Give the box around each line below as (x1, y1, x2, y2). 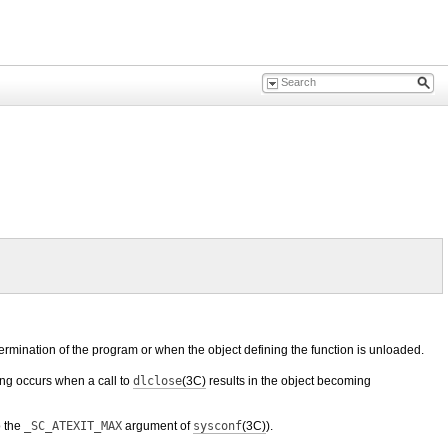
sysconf (193, 419, 242, 433)
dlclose (133, 374, 182, 388)
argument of (122, 419, 193, 433)
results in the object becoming (206, 374, 371, 388)
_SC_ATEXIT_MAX (24, 419, 122, 433)
